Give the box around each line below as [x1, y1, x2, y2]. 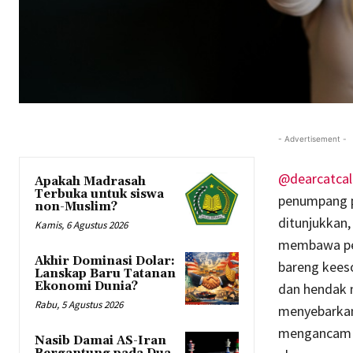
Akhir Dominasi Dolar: [35, 254, 175, 269]
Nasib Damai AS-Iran [35, 333, 166, 349]
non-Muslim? [35, 199, 117, 215]
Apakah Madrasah [35, 174, 146, 190]
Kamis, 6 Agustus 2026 [35, 218, 128, 232]
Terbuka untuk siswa [35, 187, 164, 203]
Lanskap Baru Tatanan [35, 266, 176, 282]
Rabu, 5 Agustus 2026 [35, 298, 123, 312]
